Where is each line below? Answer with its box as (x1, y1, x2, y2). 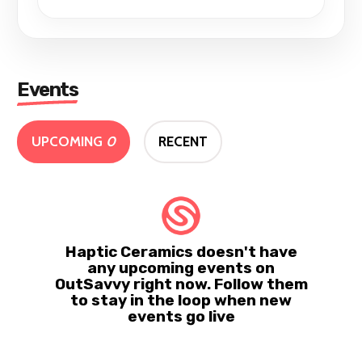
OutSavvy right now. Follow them (54, 274, 308, 293)
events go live (127, 306, 235, 326)
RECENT (158, 133, 208, 149)
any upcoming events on (87, 258, 275, 277)
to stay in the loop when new (70, 290, 292, 309)
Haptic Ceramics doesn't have (65, 242, 297, 261)
